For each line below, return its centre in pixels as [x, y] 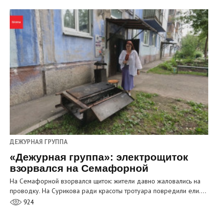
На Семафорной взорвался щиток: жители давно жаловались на [105, 181]
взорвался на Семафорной [79, 168]
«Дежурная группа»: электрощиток [99, 157]
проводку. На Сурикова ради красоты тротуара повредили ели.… [108, 191]
